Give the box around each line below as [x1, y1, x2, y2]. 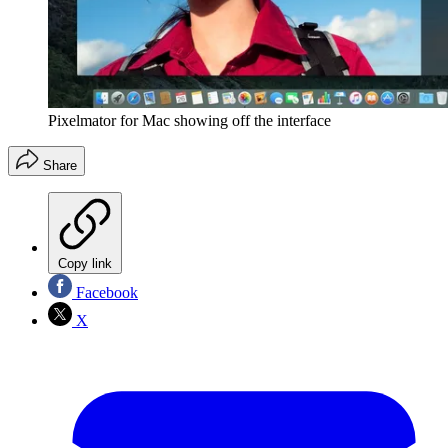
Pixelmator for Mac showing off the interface [48, 112, 331, 130]
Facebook [72, 284, 138, 302]
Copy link [58, 256, 112, 272]
